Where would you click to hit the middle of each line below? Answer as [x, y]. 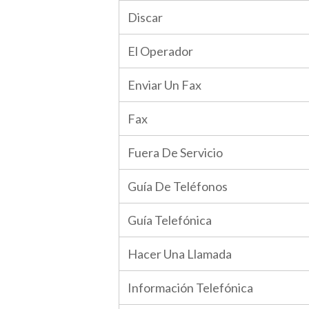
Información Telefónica [190, 288]
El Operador [160, 51]
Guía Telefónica [170, 220]
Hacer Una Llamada [180, 254]
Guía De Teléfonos [178, 186]
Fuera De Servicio [175, 152]
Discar [145, 17]
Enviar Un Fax [165, 85]
